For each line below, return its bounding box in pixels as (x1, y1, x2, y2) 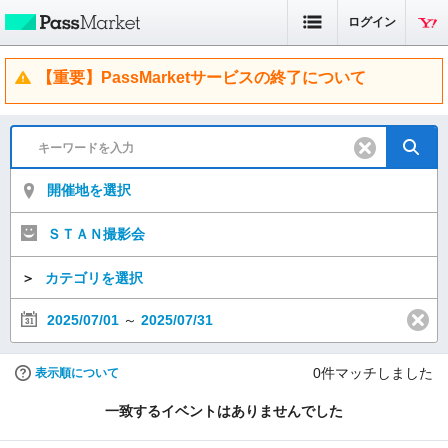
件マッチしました (321, 365, 433, 381)
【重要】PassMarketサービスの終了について (37, 69, 366, 86)
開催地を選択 (47, 182, 131, 198)
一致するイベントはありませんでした (105, 403, 343, 419)
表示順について (35, 366, 119, 380)
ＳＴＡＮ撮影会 (47, 226, 145, 242)
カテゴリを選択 (45, 270, 143, 286)
